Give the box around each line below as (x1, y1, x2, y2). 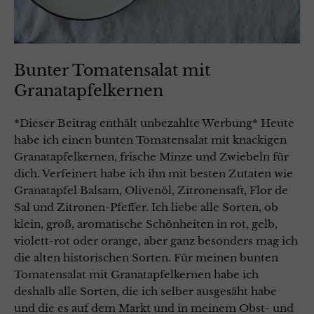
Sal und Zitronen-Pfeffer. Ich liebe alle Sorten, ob (14, 200, 278, 214)
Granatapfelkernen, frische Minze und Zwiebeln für (14, 150, 289, 164)
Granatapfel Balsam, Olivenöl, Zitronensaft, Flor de (14, 184, 288, 198)
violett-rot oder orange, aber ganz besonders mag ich (14, 234, 298, 248)
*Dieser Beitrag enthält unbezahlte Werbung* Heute (14, 116, 294, 130)
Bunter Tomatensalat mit (14, 61, 210, 81)
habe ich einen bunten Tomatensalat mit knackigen (14, 133, 287, 147)
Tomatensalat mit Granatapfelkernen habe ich (14, 268, 259, 282)
